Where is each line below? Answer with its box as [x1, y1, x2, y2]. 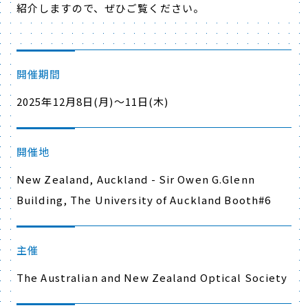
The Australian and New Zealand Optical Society [16, 270, 288, 285]
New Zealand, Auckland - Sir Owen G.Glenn [16, 172, 255, 186]
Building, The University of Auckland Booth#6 [16, 192, 272, 207]
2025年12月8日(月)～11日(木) [16, 94, 169, 109]
